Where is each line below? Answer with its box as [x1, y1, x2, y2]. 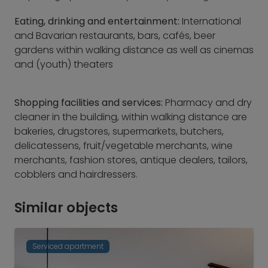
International [182, 14, 241, 28]
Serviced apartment [32, 241, 103, 251]
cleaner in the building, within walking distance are [14, 110, 247, 124]
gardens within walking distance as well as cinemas [14, 43, 254, 57]
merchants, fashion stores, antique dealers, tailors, [14, 153, 248, 167]
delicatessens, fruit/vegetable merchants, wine [14, 139, 233, 153]
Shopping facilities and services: [14, 96, 165, 109]
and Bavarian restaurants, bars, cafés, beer [14, 29, 215, 42]
